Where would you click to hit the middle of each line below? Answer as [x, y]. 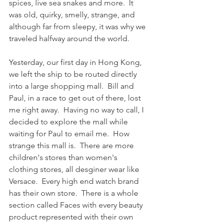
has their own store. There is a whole [75, 193]
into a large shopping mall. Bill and [72, 86]
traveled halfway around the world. [69, 38]
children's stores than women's [64, 157]
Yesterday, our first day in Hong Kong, [76, 62]
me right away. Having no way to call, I [77, 110]
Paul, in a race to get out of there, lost [76, 98]
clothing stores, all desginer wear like [75, 169]
